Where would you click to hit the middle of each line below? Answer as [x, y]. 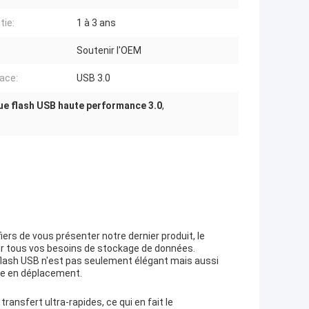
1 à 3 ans [96, 23]
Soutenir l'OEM [109, 51]
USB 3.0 [93, 78]
